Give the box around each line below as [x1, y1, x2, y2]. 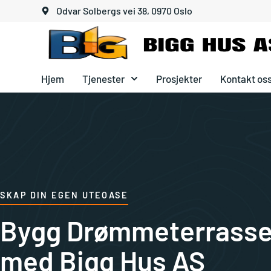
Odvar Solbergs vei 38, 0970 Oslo [56, 5, 192, 16]
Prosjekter [155, 73, 202, 85]
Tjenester [82, 73, 125, 85]
